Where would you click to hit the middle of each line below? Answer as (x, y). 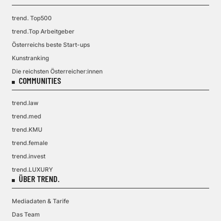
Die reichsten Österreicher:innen (57, 71)
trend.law (25, 103)
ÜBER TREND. (39, 179)
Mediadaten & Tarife (40, 201)
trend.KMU (27, 129)
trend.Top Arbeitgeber (43, 31)
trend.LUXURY (32, 169)
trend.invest (29, 156)
